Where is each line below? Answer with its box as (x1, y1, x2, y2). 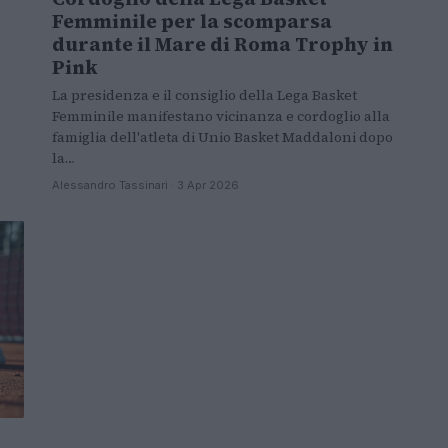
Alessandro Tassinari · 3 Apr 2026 (52, 177, 239, 192)
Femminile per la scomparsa (52, 7, 332, 34)
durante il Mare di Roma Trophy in (52, 30, 393, 57)
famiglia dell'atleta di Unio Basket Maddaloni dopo (52, 126, 393, 147)
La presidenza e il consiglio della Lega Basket (52, 84, 357, 105)
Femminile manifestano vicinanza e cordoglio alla (52, 105, 390, 126)
